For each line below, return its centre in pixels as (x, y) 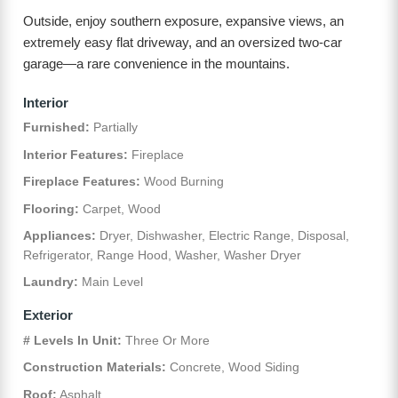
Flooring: (51, 208)
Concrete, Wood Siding (233, 367)
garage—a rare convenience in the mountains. (156, 64)
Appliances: (60, 235)
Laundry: (51, 282)
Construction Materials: (95, 367)
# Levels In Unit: (72, 340)
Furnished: (56, 127)
